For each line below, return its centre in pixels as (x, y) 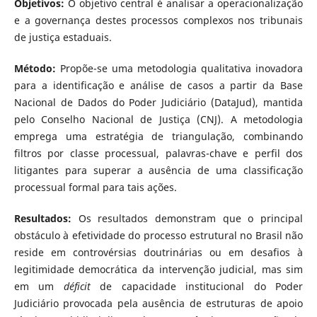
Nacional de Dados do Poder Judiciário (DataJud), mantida (158, 102)
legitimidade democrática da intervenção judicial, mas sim (158, 269)
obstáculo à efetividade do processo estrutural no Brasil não (158, 235)
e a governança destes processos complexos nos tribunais (158, 20)
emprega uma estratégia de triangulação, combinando (158, 136)
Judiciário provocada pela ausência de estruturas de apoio (158, 303)
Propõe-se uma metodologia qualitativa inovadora (181, 68)
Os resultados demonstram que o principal (187, 218)
